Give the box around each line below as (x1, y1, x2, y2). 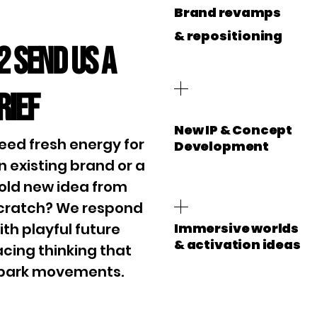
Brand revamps (174, 3, 281, 21)
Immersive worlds (174, 219, 299, 237)
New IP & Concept (174, 120, 293, 139)
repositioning (186, 26, 283, 45)
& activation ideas (174, 235, 301, 253)
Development (174, 137, 270, 155)
